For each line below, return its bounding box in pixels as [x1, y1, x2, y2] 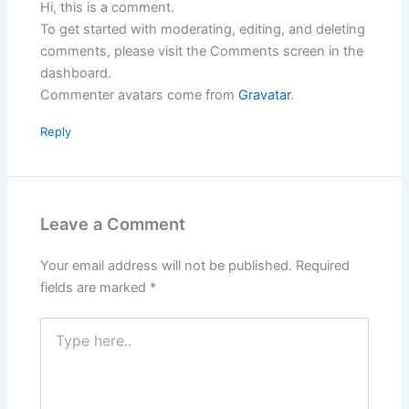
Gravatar [238, 87, 291, 104]
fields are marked [40, 278, 151, 296]
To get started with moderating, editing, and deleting [40, 21, 366, 38]
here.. [39, 336, 74, 352]
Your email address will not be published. [40, 257, 293, 274]
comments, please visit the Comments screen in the [40, 43, 364, 60]
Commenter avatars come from [40, 87, 239, 104]
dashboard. [40, 65, 112, 82]
